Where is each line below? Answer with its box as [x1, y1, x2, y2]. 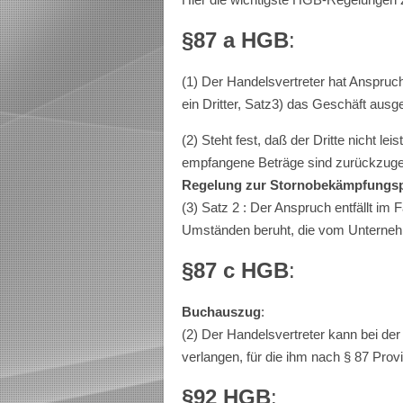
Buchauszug [182, 304, 261, 319]
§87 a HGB [182, 28, 289, 52]
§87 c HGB [182, 258, 289, 282]
